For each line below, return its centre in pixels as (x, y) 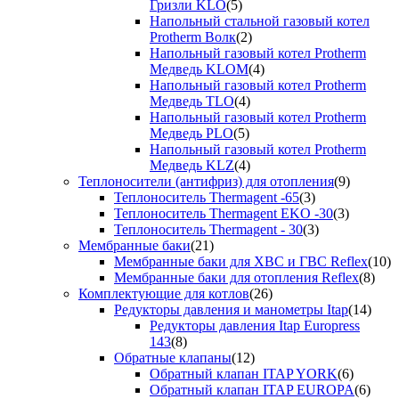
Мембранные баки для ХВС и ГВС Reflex (241, 262)
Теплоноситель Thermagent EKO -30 (224, 214)
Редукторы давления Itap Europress (255, 326)
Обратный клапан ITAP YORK (244, 374)
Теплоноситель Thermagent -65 (207, 198)
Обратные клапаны (173, 358)
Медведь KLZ (192, 166)
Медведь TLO (192, 102)
